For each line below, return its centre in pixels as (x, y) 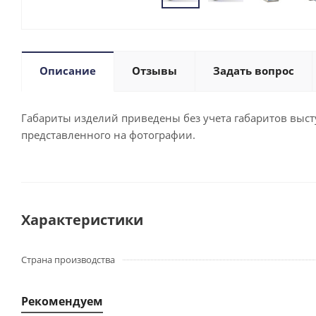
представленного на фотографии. (108, 135)
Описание (68, 71)
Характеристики (82, 220)
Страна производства (68, 260)
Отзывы (154, 71)
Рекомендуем (62, 301)
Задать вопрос (254, 71)
